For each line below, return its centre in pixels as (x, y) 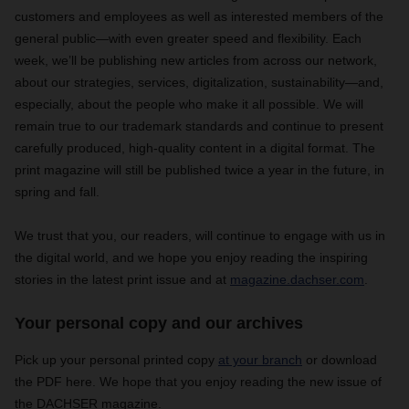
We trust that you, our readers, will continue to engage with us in (200, 236)
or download (340, 360)
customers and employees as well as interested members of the (199, 16)
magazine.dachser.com (297, 279)
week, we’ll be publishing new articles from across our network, (196, 60)
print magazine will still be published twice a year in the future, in (199, 170)
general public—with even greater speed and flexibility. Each (188, 38)
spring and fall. (57, 192)
